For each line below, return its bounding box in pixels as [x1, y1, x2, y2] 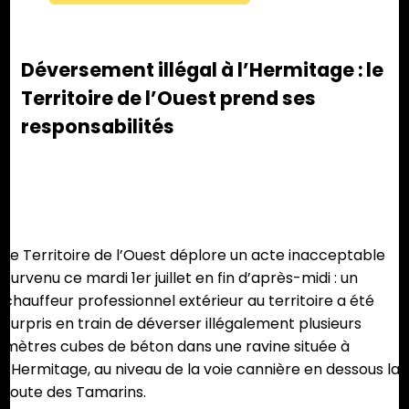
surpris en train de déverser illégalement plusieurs [4, 313, 362, 335]
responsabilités [21, 113, 175, 141]
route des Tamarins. [4, 382, 146, 404]
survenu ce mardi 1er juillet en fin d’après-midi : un [4, 267, 358, 289]
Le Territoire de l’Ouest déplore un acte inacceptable [4, 245, 385, 267]
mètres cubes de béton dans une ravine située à [4, 336, 350, 358]
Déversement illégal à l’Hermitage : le [21, 57, 384, 84]
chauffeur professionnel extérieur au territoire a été [4, 290, 374, 312]
